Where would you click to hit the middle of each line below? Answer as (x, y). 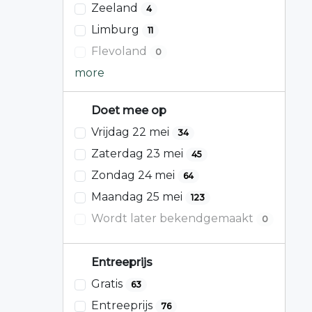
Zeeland (116, 8)
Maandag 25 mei (138, 196)
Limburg (117, 30)
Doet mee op (127, 111)
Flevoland (120, 52)
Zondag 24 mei (134, 175)
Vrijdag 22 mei (132, 132)
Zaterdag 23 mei (139, 153)
